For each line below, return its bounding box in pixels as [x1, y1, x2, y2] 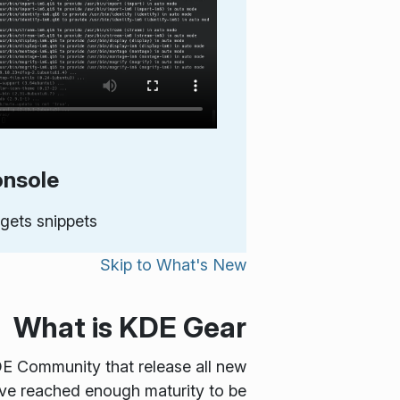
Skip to [100, 255, 156, 275]
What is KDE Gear [13, 309, 246, 345]
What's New [156, 255, 246, 275]
